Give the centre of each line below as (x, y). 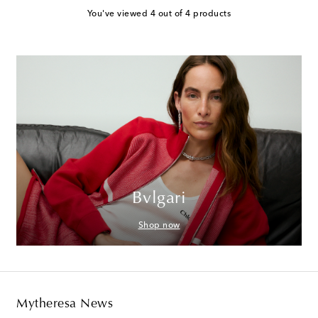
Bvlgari (159, 199)
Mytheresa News (65, 305)
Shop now (159, 226)
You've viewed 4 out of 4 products (159, 15)
